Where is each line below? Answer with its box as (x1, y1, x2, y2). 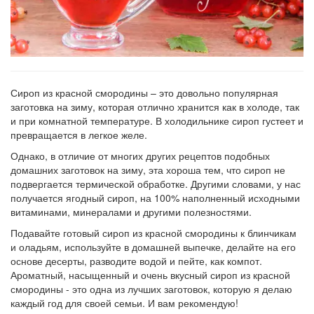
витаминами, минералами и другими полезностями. (11, 204, 252, 219)
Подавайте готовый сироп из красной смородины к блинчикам (11, 225, 296, 240)
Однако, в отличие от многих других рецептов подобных (11, 148, 270, 163)
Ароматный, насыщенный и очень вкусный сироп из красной (11, 267, 290, 282)
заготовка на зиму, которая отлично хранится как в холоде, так (11, 99, 299, 114)
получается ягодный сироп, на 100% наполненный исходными (11, 190, 300, 205)
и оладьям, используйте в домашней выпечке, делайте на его (11, 239, 296, 254)
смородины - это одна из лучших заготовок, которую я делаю (11, 281, 292, 296)
